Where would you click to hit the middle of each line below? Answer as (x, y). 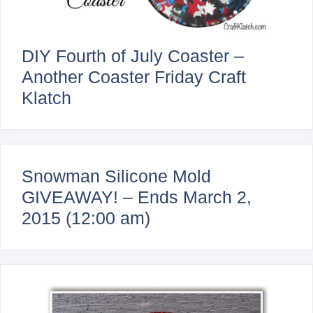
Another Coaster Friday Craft (134, 77)
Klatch (46, 97)
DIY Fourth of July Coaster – (133, 56)
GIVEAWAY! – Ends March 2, (137, 197)
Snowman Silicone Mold (116, 176)
